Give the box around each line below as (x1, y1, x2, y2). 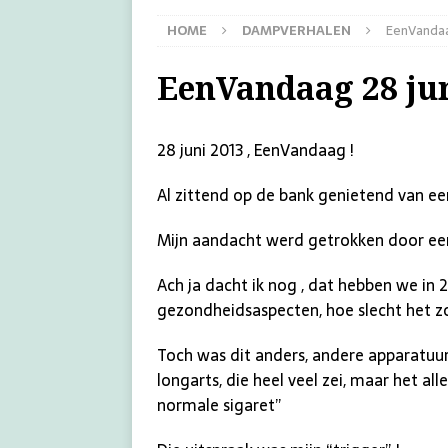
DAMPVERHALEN (242, 19, 351, 41)
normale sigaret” (157, 391, 282, 418)
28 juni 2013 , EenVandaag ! (157, 136, 354, 163)
